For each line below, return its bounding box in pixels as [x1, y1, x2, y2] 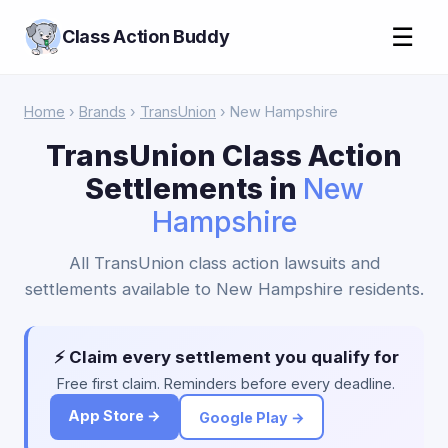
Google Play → [198, 408, 305, 426]
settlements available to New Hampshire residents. [24, 279, 424, 299]
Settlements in [84, 171, 303, 206]
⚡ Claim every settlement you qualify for [53, 347, 399, 367]
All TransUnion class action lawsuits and [68, 253, 380, 273]
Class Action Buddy [62, 26, 230, 47]
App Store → [68, 407, 161, 424]
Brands [79, 103, 126, 120]
